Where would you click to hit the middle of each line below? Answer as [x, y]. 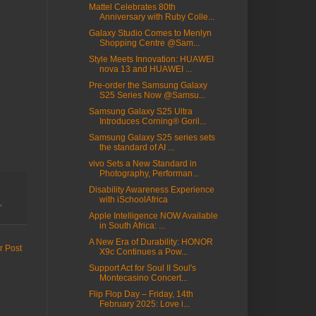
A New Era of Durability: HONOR [151, 242]
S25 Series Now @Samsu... [152, 95]
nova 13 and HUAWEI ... [145, 69]
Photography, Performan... [149, 174]
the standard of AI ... [136, 147]
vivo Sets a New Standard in [142, 164]
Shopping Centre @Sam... [149, 43]
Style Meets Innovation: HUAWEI [151, 59]
